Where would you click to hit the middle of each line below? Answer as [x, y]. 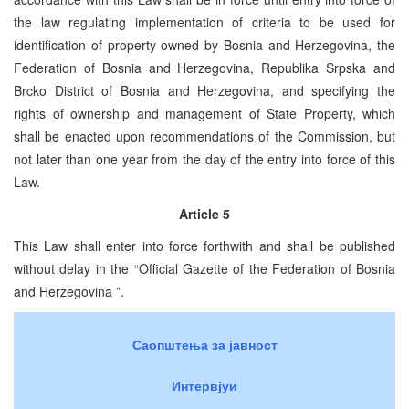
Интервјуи [204, 385]
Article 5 [204, 213]
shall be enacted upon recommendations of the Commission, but [204, 136]
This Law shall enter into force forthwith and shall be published [204, 245]
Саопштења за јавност [204, 344]
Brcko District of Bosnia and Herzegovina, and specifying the [204, 90]
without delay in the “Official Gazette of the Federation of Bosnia [204, 268]
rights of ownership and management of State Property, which [204, 113]
